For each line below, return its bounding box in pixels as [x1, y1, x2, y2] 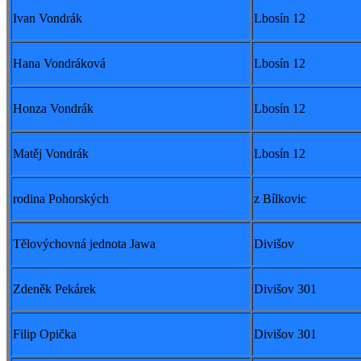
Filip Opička [13, 327, 77, 342]
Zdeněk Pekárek [13, 282, 96, 297]
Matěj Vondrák [13, 147, 89, 161]
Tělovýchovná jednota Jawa [13, 237, 156, 251]
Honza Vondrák [13, 102, 93, 116]
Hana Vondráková [13, 56, 106, 71]
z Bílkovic [254, 192, 306, 206]
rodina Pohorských [13, 192, 109, 206]
